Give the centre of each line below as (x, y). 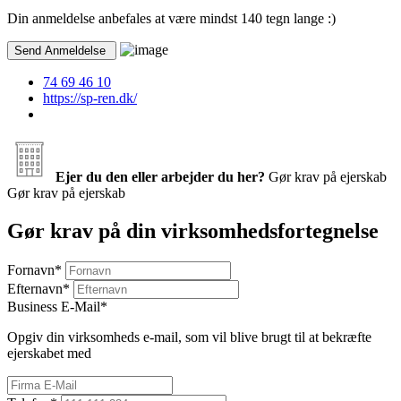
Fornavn (31, 269)
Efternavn (35, 288)
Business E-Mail (54, 306)
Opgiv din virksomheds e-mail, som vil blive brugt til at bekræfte (189, 337)
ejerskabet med (49, 353)
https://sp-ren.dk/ (90, 98)
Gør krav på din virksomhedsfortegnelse (193, 231)
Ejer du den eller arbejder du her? (160, 177)
